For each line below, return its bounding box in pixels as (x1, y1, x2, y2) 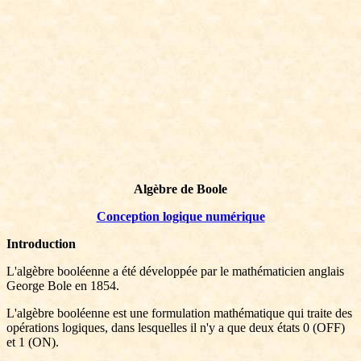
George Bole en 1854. (6, 279, 119, 293)
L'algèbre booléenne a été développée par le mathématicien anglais (6, 264, 344, 278)
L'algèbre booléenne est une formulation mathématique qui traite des (6, 306, 352, 320)
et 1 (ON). (6, 335, 59, 349)
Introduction (6, 237, 76, 251)
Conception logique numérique (96, 210, 265, 223)
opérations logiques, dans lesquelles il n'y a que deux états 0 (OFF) (6, 321, 345, 334)
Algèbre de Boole (134, 182, 227, 196)
